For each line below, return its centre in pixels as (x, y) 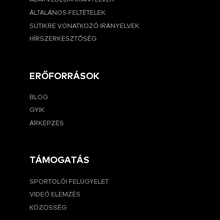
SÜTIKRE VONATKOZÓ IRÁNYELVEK (84, 26)
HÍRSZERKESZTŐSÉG (63, 39)
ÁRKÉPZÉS (47, 124)
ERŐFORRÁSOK (65, 76)
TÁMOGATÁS (59, 161)
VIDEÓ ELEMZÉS (55, 195)
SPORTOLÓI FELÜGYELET (69, 182)
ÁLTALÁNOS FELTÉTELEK (68, 13)
